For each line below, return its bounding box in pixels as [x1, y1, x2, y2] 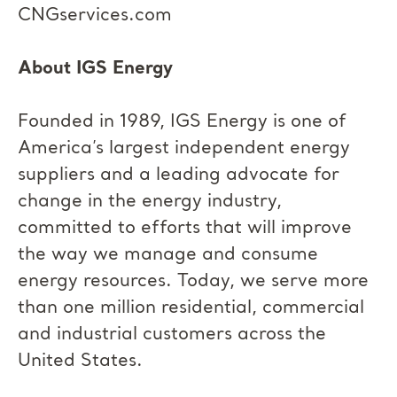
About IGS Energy [18, 58, 173, 80]
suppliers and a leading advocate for [18, 165, 339, 186]
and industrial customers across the [18, 324, 326, 346]
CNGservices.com [18, 5, 172, 27]
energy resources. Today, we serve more [18, 271, 369, 292]
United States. [18, 351, 143, 372]
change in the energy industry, [18, 191, 282, 213]
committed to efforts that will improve [18, 218, 352, 239]
